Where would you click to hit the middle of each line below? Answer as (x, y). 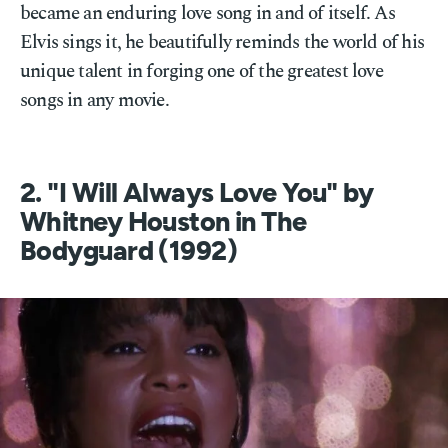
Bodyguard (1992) (129, 251)
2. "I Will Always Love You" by (197, 193)
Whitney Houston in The (163, 222)
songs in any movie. (94, 100)
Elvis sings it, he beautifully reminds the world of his (222, 42)
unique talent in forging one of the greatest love (201, 71)
